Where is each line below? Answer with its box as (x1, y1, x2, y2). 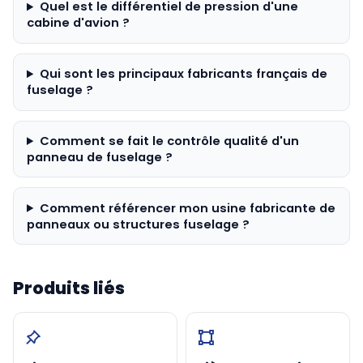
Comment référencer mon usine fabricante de (39, 199, 335, 216)
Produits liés (13, 276, 125, 301)
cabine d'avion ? (27, 15, 130, 32)
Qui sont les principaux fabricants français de (39, 66, 327, 83)
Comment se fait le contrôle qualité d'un (39, 133, 299, 149)
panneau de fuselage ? (27, 149, 173, 165)
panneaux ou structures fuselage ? (27, 216, 250, 233)
